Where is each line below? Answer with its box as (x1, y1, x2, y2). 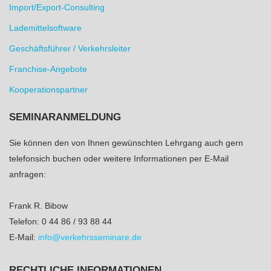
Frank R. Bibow (9, 201, 68, 211)
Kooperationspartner (9, 85, 88, 94)
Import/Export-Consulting (9, 2, 105, 12)
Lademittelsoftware (9, 23, 82, 33)
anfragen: (9, 169, 46, 179)
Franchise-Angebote (9, 64, 87, 74)
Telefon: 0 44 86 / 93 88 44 (9, 217, 112, 226)
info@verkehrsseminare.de (38, 232, 142, 242)
